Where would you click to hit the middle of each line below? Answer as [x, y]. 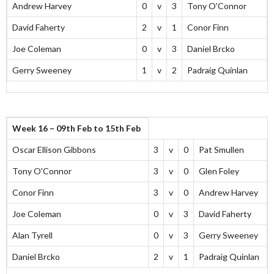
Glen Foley [219, 171]
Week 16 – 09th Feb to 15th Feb [76, 128]
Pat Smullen [221, 150]
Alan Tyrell [32, 235]
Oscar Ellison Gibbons [54, 150]
